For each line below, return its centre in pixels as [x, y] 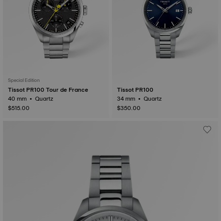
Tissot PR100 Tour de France [48, 90]
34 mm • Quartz [153, 99]
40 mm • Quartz [45, 99]
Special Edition [24, 80]
